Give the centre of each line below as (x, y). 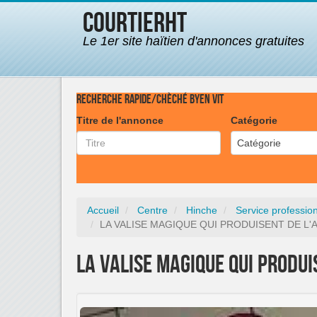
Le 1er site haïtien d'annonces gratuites (194, 41)
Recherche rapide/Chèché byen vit (150, 99)
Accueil (103, 210)
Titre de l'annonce (120, 120)
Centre (152, 210)
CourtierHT (135, 23)
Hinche (202, 210)
